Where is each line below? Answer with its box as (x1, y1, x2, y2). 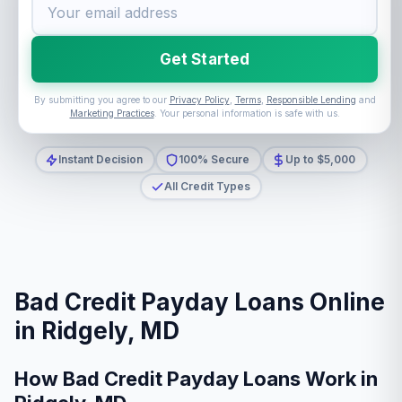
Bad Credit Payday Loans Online (14, 288, 385, 316)
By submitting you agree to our (33, 94, 170, 105)
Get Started (159, 49, 250, 68)
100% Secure (179, 153, 249, 166)
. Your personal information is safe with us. (153, 108, 340, 118)
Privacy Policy (169, 94, 230, 105)
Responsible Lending (266, 94, 356, 105)
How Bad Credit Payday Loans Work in (14, 367, 378, 390)
